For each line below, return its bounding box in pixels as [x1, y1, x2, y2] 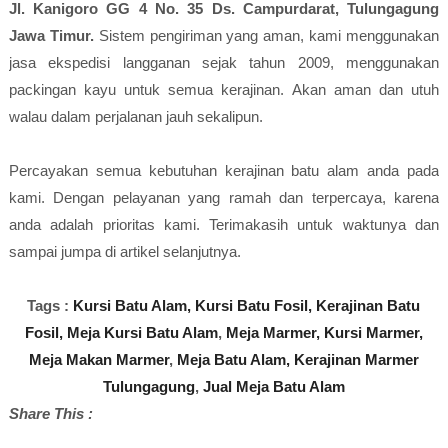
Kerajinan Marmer [293, 351, 419, 368]
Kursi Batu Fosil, [195, 297, 313, 314]
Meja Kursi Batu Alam [62, 324, 218, 341]
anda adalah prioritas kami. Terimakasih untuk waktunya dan [8, 216, 440, 233]
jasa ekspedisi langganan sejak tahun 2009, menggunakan [8, 54, 440, 71]
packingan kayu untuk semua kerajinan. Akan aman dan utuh [8, 81, 440, 98]
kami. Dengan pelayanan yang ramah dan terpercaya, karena [8, 189, 440, 206]
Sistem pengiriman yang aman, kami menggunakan [93, 27, 440, 44]
